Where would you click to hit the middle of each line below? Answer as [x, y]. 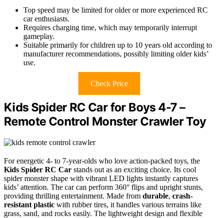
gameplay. [39, 36]
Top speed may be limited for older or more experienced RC [116, 10]
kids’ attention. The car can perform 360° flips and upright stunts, [103, 187]
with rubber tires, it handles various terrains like [128, 205]
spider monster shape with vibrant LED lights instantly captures [101, 179]
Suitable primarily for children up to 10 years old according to [118, 45]
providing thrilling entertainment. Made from [73, 196]
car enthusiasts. [46, 19]
